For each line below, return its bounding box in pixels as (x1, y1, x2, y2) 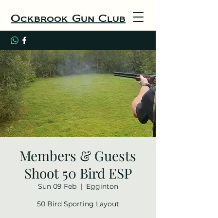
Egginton (86, 182, 118, 191)
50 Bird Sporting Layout (36, 200, 119, 208)
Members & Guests (19, 146, 136, 164)
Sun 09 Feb (37, 182, 76, 191)
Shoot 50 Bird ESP (24, 164, 132, 182)
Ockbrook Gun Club (11, 17, 126, 23)
